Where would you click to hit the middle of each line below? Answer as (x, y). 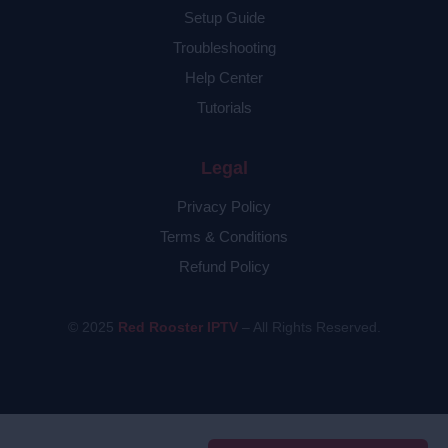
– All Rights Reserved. (309, 327)
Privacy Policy (224, 207)
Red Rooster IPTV (177, 327)
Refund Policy (224, 267)
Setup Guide (224, 18)
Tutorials (224, 108)
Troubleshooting (224, 48)
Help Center (224, 78)
